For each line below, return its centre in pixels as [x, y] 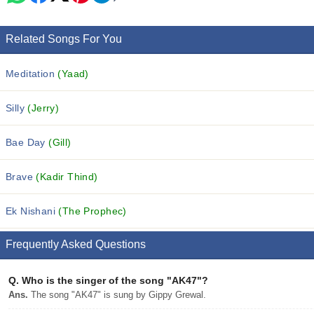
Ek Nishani [32, 211]
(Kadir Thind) [67, 177]
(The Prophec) [93, 211]
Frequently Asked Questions [76, 244]
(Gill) [60, 142]
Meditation [32, 74]
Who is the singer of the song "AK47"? [114, 280]
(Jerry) [43, 108]
